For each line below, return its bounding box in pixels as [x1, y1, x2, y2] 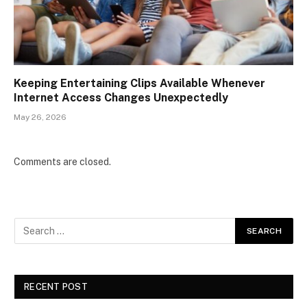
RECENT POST [24, 282, 88, 293]
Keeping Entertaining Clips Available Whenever [14, 77, 265, 90]
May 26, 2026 [14, 112, 66, 123]
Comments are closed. [14, 156, 111, 168]
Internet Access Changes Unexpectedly [14, 91, 228, 105]
